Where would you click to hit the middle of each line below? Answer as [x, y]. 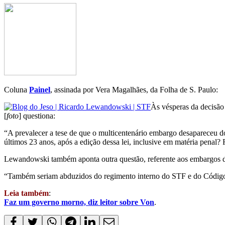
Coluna [17, 89]
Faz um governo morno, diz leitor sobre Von [79, 202]
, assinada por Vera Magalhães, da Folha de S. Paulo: [134, 89]
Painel [40, 89]
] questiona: [37, 116]
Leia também [26, 193]
